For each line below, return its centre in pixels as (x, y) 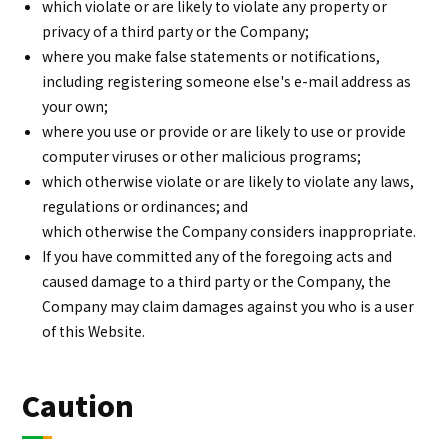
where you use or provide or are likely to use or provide (224, 131)
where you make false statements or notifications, (211, 56)
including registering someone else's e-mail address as (227, 81)
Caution (78, 405)
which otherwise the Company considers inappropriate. (229, 231)
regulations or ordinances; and (145, 206)
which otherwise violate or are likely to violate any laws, (228, 181)
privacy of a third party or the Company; (176, 31)
